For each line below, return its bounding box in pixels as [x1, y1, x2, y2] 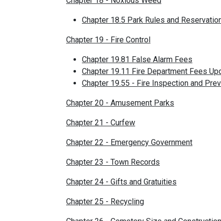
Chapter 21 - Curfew [66, 117, 135, 127]
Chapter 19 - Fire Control [66, 35, 150, 44]
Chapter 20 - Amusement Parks [66, 98, 174, 108]
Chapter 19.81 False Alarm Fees [82, 54, 192, 64]
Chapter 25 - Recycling [66, 196, 144, 206]
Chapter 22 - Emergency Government [66, 137, 192, 147]
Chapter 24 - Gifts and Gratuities [66, 177, 177, 186]
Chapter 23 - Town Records [66, 157, 160, 167]
